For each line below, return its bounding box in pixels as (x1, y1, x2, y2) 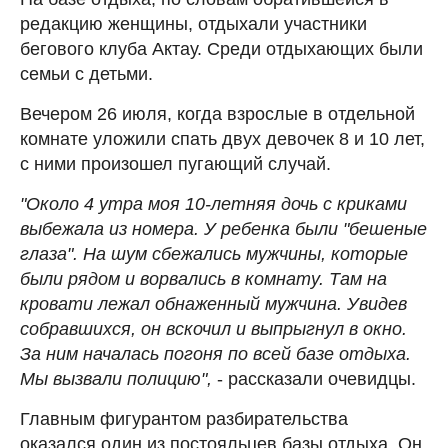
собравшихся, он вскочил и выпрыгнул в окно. (20, 318, 407, 339)
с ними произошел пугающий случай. (20, 153, 331, 174)
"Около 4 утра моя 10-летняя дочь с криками (20, 193, 407, 214)
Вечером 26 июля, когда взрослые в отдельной (20, 103, 415, 124)
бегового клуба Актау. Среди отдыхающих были (20, 38, 423, 59)
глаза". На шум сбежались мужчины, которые (20, 243, 408, 264)
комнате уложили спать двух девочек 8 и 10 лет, (20, 128, 425, 149)
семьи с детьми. (20, 63, 153, 84)
